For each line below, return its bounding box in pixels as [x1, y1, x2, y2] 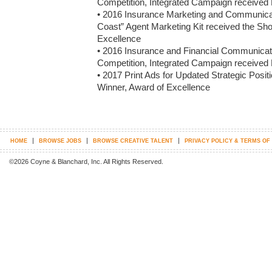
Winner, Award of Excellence [97, 82, 210, 92]
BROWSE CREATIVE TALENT [93, 138, 173, 144]
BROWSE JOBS [39, 138, 81, 144]
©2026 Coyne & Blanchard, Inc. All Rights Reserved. [9, 158, 163, 165]
